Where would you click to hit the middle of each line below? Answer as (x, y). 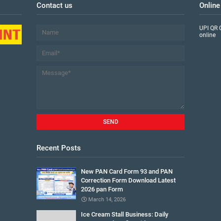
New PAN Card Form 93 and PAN (127, 171)
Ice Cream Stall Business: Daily (125, 214)
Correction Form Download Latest (128, 180)
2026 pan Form (102, 189)
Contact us (55, 5)
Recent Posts (59, 148)
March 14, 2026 (107, 200)
